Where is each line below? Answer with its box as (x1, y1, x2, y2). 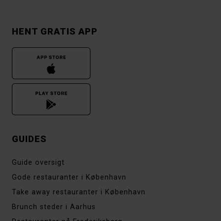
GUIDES (12, 133, 47, 144)
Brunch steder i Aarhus (12, 202, 96, 211)
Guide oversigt (12, 158, 65, 167)
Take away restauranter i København (12, 187, 146, 196)
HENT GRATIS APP (12, 26, 98, 37)
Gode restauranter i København (12, 173, 126, 182)
